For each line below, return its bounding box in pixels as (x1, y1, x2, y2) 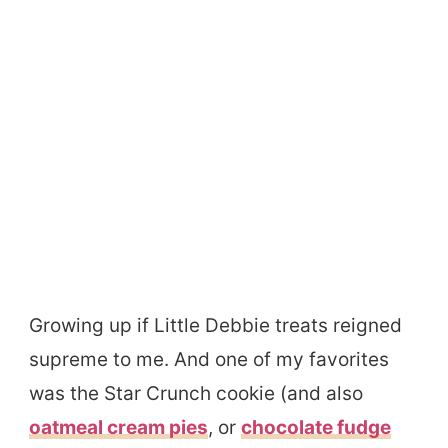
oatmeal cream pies (29, 415, 208, 439)
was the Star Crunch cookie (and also (29, 381, 363, 405)
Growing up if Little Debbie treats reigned (29, 313, 402, 337)
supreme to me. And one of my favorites (29, 347, 389, 371)
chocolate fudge (241, 415, 391, 439)
